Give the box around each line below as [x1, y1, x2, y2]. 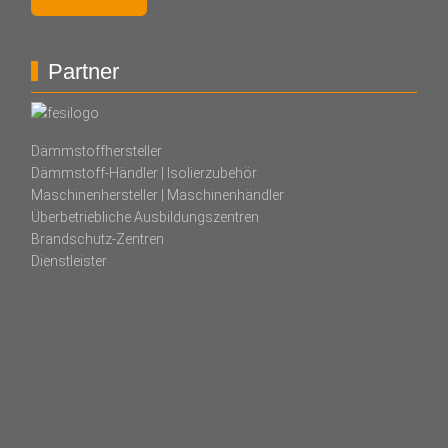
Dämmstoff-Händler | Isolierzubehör [30, 165, 257, 182]
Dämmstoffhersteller [30, 143, 162, 160]
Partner [47, 58, 119, 84]
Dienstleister [30, 253, 107, 270]
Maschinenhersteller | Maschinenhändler [30, 187, 284, 204]
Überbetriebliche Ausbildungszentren [30, 209, 259, 226]
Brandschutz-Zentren [30, 231, 164, 248]
